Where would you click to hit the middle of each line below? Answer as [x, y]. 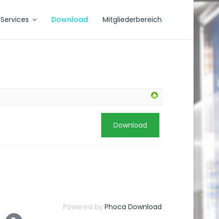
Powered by [84, 207]
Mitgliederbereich [132, 20]
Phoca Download [133, 207]
